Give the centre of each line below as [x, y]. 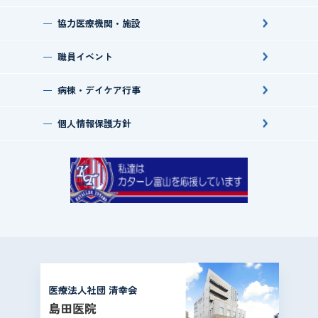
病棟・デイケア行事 [99, 90]
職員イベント [85, 57]
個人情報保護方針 [94, 124]
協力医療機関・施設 [99, 23]
